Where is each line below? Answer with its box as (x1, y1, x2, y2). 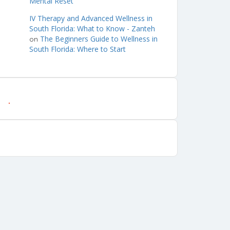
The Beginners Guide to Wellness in (40, 34, 158, 44)
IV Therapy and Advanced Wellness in (29, 13, 152, 23)
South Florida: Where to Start (29, 44, 126, 54)
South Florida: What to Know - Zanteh (29, 24, 155, 33)
